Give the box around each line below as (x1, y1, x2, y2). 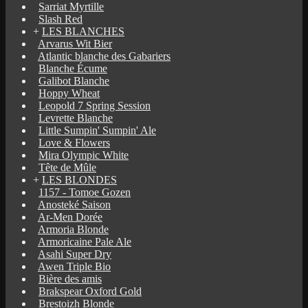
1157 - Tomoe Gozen (38, 186, 131, 198)
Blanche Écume (38, 62, 107, 74)
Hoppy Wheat (38, 87, 100, 99)
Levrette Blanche (38, 111, 113, 124)
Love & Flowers (38, 136, 110, 148)
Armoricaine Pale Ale (38, 235, 131, 247)
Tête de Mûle (38, 161, 96, 173)
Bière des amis (38, 272, 102, 285)
